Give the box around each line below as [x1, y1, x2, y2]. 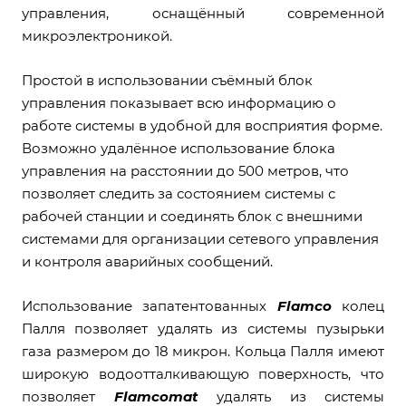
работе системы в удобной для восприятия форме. [22, 117, 382, 134]
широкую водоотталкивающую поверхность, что [22, 365, 384, 382]
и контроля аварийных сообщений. [22, 253, 273, 270]
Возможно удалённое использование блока [22, 140, 335, 157]
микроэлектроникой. [22, 27, 172, 44]
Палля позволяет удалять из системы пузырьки [22, 320, 384, 337]
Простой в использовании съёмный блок [22, 72, 313, 89]
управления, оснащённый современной [22, 5, 384, 22]
